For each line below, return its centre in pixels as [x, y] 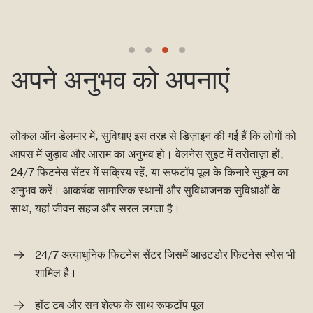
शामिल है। [56, 273]
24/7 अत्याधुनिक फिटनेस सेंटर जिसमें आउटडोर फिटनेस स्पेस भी [165, 255]
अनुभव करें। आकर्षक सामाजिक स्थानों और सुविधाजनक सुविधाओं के [145, 190]
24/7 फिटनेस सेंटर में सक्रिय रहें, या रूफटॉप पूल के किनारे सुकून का [150, 172]
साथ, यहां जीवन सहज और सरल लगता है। [95, 209]
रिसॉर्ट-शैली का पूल [173, 56]
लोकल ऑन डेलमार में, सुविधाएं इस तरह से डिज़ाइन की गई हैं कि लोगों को [153, 136]
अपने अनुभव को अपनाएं [120, 82]
